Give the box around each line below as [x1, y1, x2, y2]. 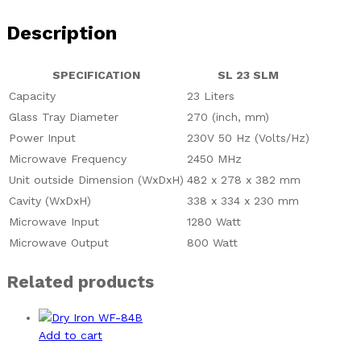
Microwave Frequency [9, 152, 127, 166]
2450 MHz [187, 152, 242, 166]
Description [6, 22, 117, 45]
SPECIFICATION [52, 68, 140, 82]
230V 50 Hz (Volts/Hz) [187, 131, 309, 145]
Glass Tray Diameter [9, 110, 118, 124]
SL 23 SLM [218, 68, 279, 82]
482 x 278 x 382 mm [187, 173, 301, 187]
